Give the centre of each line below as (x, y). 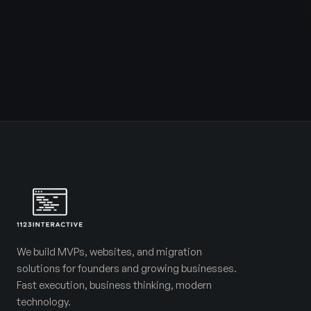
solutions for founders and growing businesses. (127, 268)
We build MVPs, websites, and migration (109, 252)
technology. (44, 302)
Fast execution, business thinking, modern (114, 285)
